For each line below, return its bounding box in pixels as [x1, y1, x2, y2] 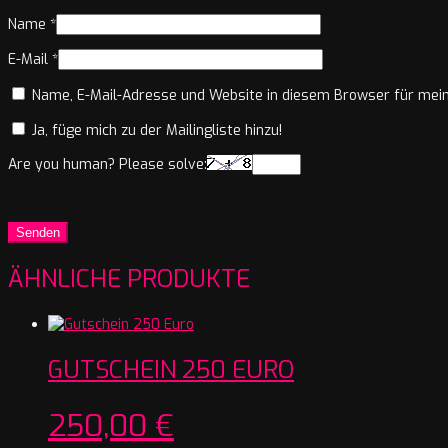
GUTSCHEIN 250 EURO [48, 354, 294, 387]
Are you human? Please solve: [8, 155, 207, 175]
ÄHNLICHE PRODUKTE [8, 263, 250, 296]
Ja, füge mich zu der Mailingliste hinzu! [28, 121, 282, 141]
